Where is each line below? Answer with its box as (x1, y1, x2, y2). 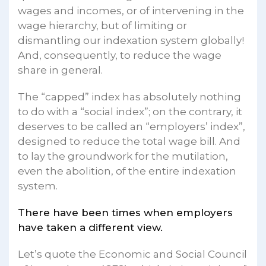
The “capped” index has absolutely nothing (18, 90, 241, 103)
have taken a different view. (18, 221, 163, 233)
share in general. (18, 64, 103, 76)
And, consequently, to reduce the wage (18, 49, 221, 61)
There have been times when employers (18, 206, 233, 218)
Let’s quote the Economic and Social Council (18, 248, 247, 260)
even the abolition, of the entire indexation (18, 164, 236, 177)
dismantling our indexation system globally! (18, 34, 244, 46)
